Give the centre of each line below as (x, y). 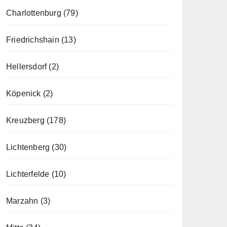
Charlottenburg (34, 13)
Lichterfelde (28, 174)
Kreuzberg (25, 120)
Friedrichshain (33, 40)
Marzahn (22, 201)
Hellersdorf (27, 67)
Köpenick (24, 93)
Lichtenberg (28, 147)
